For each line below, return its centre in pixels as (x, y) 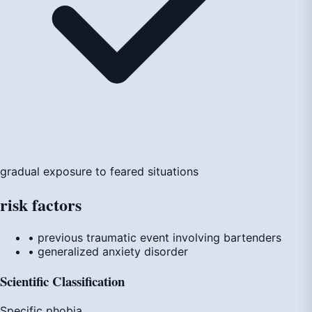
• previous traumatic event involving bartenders (155, 238)
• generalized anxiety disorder (108, 252)
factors (57, 205)
